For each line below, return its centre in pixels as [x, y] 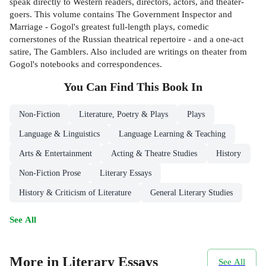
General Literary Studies [191, 192]
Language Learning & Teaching [172, 134]
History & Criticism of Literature [75, 192]
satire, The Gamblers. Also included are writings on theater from [128, 51]
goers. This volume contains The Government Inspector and [121, 14]
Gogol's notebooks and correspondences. [86, 64]
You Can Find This [113, 87]
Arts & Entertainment [56, 153]
